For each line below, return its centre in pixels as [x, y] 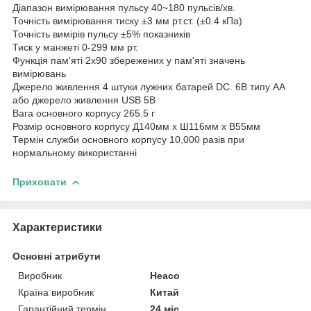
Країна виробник [56, 292]
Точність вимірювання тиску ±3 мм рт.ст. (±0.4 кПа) [127, 20]
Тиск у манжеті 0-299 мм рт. [75, 47]
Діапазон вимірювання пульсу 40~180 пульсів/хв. [124, 7]
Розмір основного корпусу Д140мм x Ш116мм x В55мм [136, 126]
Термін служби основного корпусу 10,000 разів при [128, 139]
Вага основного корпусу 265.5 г [84, 113]
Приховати [40, 182]
